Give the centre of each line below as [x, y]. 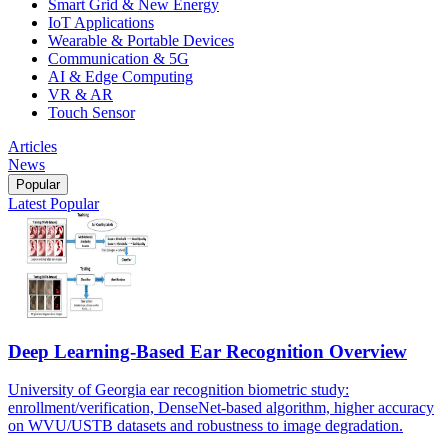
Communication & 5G [118, 58]
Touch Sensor [91, 112]
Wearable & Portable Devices [141, 40]
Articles [32, 146]
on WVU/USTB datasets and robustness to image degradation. [205, 426]
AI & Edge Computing [120, 76]
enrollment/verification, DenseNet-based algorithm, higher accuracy [221, 408]
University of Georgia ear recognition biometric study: [178, 390]
